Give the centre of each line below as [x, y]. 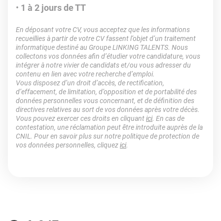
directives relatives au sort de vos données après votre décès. [108, 110]
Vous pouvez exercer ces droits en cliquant [81, 118]
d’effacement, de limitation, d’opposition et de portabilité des [106, 92]
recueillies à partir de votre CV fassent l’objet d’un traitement [106, 38]
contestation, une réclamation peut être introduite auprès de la [109, 127]
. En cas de [168, 118]
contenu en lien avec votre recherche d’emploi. [85, 74]
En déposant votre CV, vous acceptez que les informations [103, 30]
